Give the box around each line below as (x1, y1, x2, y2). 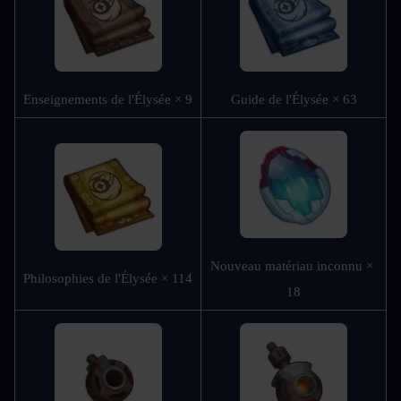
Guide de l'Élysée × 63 (230, 92, 357, 107)
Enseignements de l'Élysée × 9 (23, 92, 192, 107)
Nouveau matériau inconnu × (210, 259, 373, 274)
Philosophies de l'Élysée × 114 (23, 271, 192, 286)
